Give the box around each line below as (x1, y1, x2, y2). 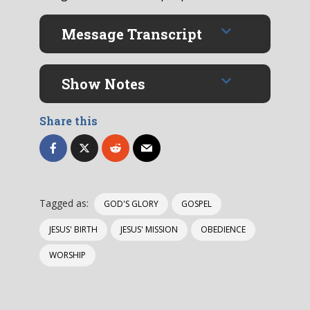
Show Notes (62, 75, 145, 93)
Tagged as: (39, 197, 89, 210)
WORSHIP (49, 249, 86, 261)
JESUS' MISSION (120, 224, 178, 235)
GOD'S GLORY (104, 198, 158, 210)
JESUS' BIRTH (49, 224, 98, 235)
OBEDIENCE (201, 224, 246, 235)
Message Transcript (62, 25, 202, 43)
